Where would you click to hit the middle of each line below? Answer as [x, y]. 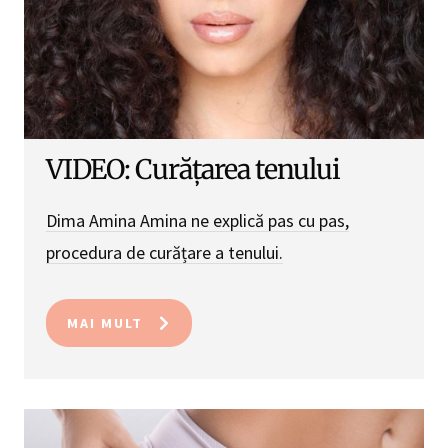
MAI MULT [105, 323]
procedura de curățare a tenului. [164, 253]
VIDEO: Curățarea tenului [193, 170]
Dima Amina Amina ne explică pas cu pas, [197, 221]
